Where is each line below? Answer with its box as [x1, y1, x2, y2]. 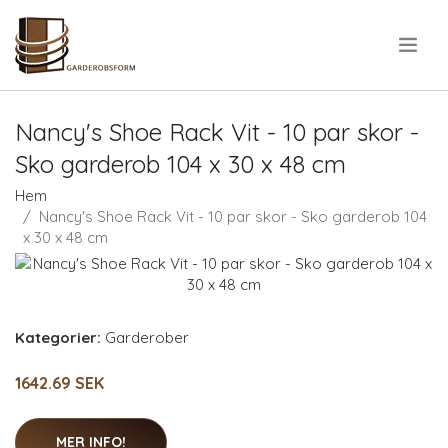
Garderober [105, 328, 189, 347]
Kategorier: [15, 328, 101, 347]
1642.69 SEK [15, 373, 104, 393]
